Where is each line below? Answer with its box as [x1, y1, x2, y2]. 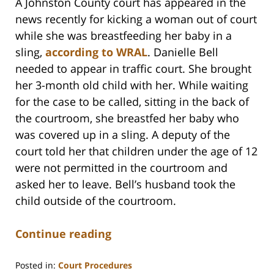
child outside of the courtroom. [15, 193, 176, 209]
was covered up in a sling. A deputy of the [15, 127, 230, 143]
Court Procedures [58, 259, 132, 272]
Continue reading [15, 226, 111, 242]
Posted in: [15, 259, 56, 272]
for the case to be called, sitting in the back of [15, 94, 249, 109]
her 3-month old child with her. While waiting [15, 78, 248, 93]
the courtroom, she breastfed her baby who [15, 111, 239, 126]
